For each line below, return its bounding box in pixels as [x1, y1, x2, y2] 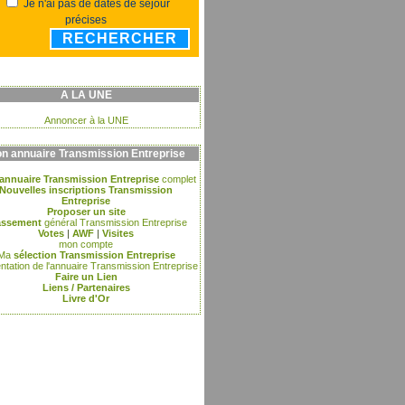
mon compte [59, 239, 113, 250]
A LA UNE [60, 89, 112, 101]
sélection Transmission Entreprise [10, 250, 175, 260]
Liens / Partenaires [42, 282, 130, 293]
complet [159, 174, 196, 184]
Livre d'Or [62, 293, 109, 304]
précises [65, 14, 107, 26]
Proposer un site [46, 206, 126, 217]
